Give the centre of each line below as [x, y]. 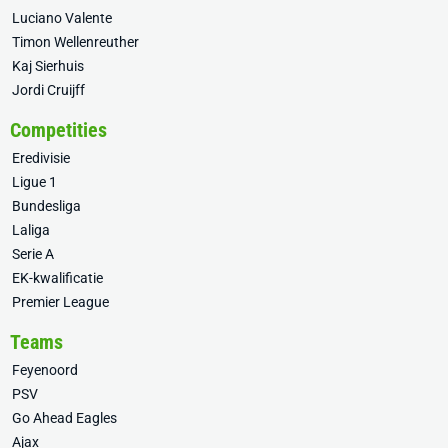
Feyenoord [45, 370]
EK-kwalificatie [57, 278]
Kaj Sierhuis [48, 66]
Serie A [33, 254]
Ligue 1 [34, 182]
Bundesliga [46, 206]
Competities [58, 130]
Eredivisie [41, 158]
